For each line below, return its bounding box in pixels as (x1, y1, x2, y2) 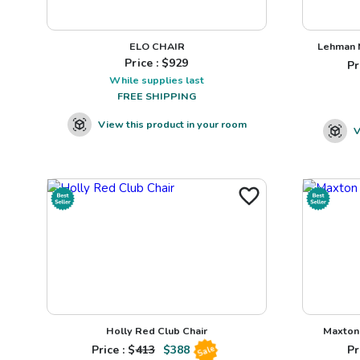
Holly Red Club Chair (106, 323, 207, 337)
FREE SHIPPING (117, 89, 196, 104)
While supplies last (109, 73, 204, 88)
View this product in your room (97, 117, 247, 132)
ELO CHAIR (129, 39, 185, 54)
